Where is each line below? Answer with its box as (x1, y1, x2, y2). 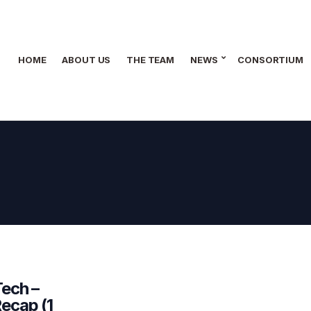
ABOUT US (62, 54, 111, 66)
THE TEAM (126, 54, 175, 66)
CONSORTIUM (237, 54, 303, 66)
